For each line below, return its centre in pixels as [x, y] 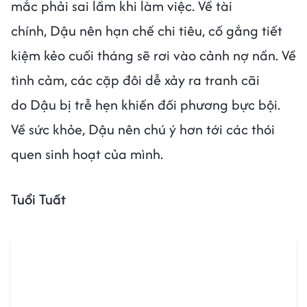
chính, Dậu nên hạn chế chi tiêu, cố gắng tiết [147, 30]
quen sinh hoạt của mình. [87, 153]
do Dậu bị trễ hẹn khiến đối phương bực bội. [146, 104]
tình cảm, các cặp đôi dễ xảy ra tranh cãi [135, 79]
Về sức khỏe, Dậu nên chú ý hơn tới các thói [143, 129]
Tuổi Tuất [40, 199]
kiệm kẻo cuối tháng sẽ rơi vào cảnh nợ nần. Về [153, 55]
